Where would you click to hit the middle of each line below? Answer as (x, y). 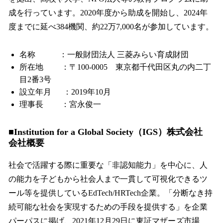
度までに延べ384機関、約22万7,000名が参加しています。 (111, 27)
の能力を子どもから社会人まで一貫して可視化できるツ (108, 179)
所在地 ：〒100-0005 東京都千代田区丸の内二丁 (115, 67)
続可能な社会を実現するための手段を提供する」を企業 (108, 207)
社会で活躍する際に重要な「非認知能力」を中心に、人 (108, 165)
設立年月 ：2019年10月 (65, 92)
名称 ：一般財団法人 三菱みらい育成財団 (104, 55)
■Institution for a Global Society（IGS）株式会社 (110, 132)
